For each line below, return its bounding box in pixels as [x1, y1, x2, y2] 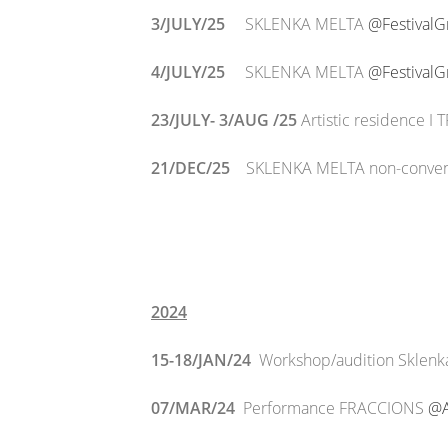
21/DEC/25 [151, 157, 230, 179]
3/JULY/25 [151, 13, 245, 35]
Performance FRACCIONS [235, 397, 428, 419]
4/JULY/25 [151, 61, 245, 83]
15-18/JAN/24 [151, 349, 251, 371]
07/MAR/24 [151, 397, 235, 419]
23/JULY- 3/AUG [151, 109, 269, 131]
